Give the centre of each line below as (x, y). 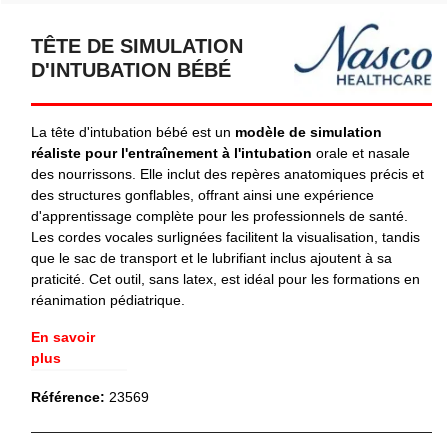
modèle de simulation (306, 132)
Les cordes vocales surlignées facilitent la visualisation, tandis (225, 237)
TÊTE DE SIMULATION (137, 45)
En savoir (63, 337)
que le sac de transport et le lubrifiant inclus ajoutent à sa (211, 258)
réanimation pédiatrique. (108, 300)
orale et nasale (361, 153)
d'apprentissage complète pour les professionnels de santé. (219, 216)
